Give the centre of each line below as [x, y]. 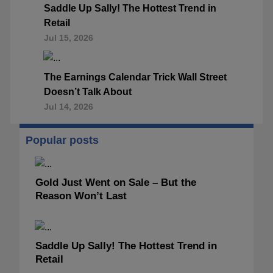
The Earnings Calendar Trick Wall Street [135, 77]
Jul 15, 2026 [69, 37]
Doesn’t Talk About [88, 91]
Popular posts [62, 140]
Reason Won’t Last [81, 196]
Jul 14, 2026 [69, 106]
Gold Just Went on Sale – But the [116, 182]
